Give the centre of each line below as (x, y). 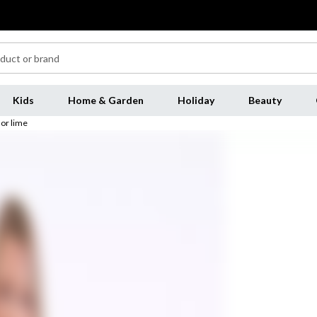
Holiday (196, 100)
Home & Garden (105, 100)
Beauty (265, 100)
